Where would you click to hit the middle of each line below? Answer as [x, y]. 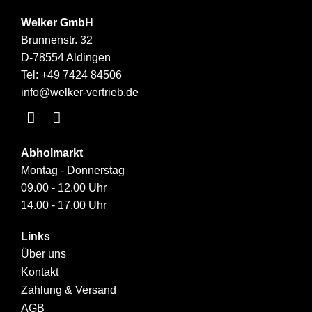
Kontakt [40, 272]
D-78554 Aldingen [66, 57]
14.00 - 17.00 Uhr [64, 205]
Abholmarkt [52, 153]
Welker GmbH [57, 22]
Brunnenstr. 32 [57, 40]
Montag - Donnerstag [73, 170]
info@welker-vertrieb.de [80, 92]
